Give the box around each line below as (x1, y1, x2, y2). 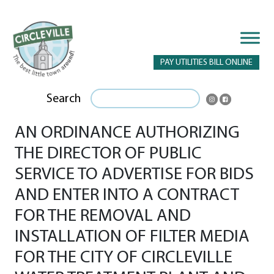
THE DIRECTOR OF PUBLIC (15, 144, 202, 163)
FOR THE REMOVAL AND (15, 207, 191, 225)
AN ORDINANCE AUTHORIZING (15, 124, 240, 142)
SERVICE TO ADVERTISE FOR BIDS (15, 165, 254, 183)
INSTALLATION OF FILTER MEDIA (15, 228, 250, 246)
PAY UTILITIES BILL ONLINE (160, 58, 253, 67)
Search (46, 92, 81, 105)
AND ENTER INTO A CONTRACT (15, 186, 239, 204)
